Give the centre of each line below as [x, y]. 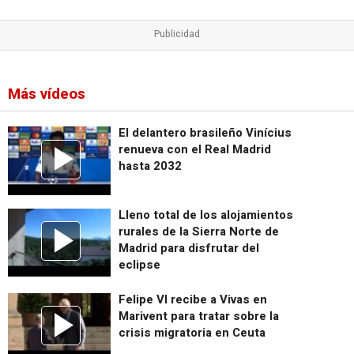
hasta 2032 [150, 166]
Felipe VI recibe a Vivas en [193, 299]
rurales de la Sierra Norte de [199, 231]
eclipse [139, 264]
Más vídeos [46, 94]
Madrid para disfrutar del [189, 248]
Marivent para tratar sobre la [199, 316]
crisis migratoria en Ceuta [192, 332]
